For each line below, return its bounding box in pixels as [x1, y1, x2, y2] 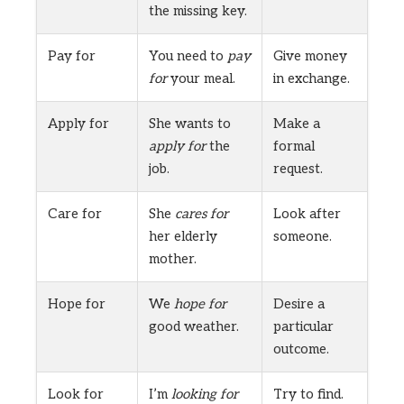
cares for [175, 206, 228, 223]
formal [273, 138, 315, 155]
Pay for [48, 48, 96, 65]
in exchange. [273, 70, 350, 87]
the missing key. [149, 3, 247, 20]
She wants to [149, 115, 231, 133]
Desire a [273, 296, 325, 313]
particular [273, 318, 334, 335]
